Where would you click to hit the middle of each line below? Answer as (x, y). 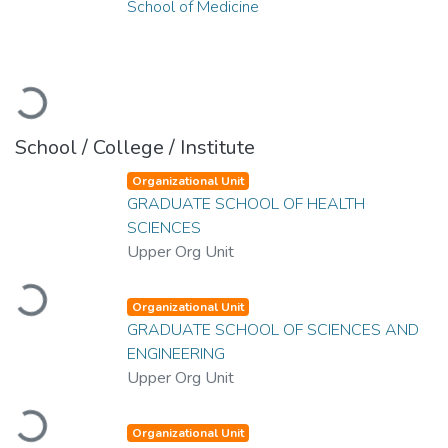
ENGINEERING (176, 353)
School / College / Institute (135, 147)
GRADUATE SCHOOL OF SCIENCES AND (273, 329)
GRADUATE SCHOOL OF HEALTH (246, 203)
